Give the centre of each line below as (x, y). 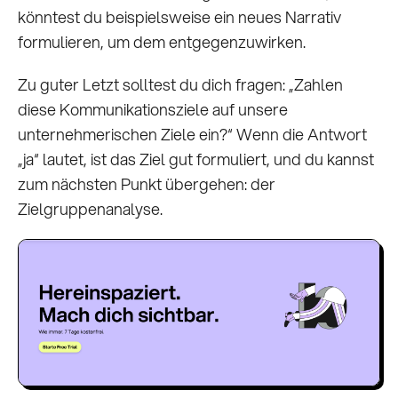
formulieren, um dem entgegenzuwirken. (162, 41)
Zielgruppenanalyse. (90, 208)
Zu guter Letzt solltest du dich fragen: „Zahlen (180, 84)
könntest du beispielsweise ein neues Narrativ (179, 16)
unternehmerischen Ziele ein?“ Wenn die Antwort (192, 134)
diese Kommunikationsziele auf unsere (153, 109)
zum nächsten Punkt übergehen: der (147, 183)
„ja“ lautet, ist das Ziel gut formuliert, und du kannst (196, 159)
